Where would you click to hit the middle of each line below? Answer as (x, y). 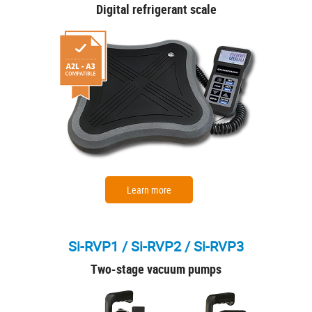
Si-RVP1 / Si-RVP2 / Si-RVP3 (156, 247)
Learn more (149, 190)
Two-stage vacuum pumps (156, 269)
